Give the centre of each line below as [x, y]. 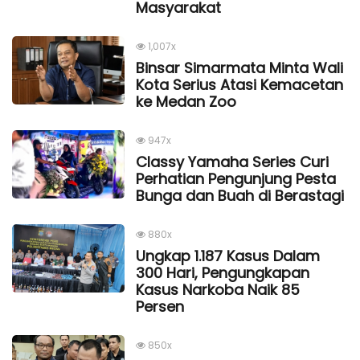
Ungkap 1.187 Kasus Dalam [228, 256]
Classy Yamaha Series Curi [232, 162]
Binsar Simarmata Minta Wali [239, 67]
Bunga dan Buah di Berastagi [240, 195]
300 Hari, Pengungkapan [223, 272]
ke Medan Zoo [186, 101]
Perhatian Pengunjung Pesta [236, 178]
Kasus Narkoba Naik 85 [218, 289]
